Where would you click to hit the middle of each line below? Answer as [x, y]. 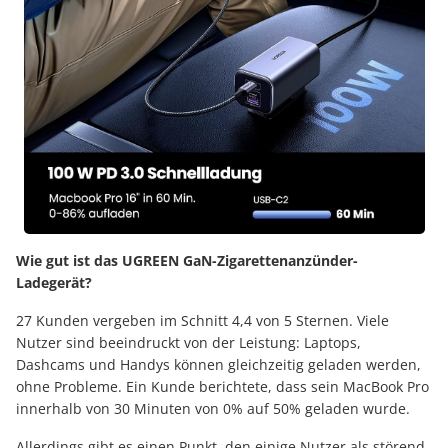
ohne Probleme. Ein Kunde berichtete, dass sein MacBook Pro [222, 386]
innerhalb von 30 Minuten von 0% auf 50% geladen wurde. [213, 408]
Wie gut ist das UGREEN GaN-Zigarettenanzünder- [187, 260]
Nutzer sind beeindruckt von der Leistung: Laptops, [188, 342]
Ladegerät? [54, 282]
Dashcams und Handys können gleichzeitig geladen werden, [218, 364]
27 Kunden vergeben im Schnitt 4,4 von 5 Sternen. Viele [202, 320]
